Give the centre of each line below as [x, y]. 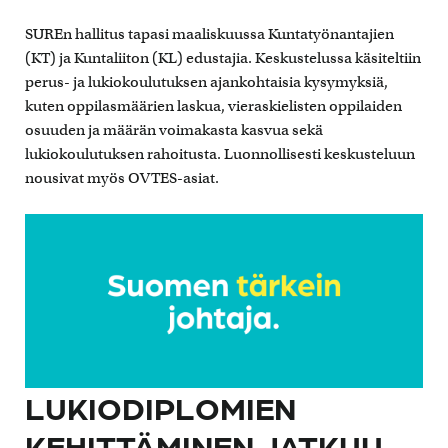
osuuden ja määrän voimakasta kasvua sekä [174, 129]
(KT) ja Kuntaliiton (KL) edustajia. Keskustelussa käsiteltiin [223, 57]
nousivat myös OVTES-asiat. [122, 177]
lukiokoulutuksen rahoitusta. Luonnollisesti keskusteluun [220, 153]
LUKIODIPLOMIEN [160, 407]
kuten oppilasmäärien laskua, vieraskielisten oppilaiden [213, 105]
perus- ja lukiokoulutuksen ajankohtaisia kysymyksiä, [206, 81]
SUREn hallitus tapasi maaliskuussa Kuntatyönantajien [209, 33]
